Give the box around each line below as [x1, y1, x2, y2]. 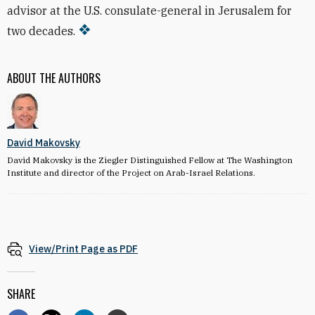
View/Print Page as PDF [29, 243, 138, 255]
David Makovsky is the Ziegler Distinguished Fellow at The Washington [7, 155, 292, 165]
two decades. [7, 24, 75, 38]
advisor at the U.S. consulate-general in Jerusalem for [7, 4, 292, 18]
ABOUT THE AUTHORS [7, 70, 101, 86]
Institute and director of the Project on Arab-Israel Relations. [7, 167, 255, 178]
